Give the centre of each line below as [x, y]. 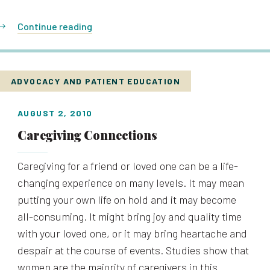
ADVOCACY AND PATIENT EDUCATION [96, 81]
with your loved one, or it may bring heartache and [132, 233]
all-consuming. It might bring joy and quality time [130, 216]
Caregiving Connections [87, 135]
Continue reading [55, 26]
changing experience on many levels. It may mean [131, 183]
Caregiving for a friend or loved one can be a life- [128, 166]
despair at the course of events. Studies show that [133, 250]
